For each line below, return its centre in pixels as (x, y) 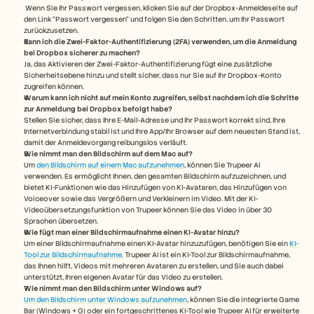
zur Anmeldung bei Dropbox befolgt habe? (98, 109)
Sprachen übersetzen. (62, 221)
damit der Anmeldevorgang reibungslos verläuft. (105, 142)
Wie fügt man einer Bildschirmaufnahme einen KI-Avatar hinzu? (132, 232)
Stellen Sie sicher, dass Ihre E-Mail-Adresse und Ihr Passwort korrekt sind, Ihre (155, 120)
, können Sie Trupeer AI (222, 165)
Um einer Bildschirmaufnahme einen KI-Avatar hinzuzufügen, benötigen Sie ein (157, 243)
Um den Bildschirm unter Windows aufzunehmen (105, 299)
